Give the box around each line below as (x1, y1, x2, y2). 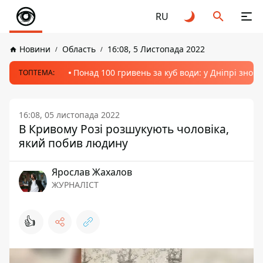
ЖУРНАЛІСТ (52, 179, 99, 190)
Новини (19, 43, 50, 55)
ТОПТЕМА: (19, 68, 55, 77)
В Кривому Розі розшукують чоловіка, (19, 121, 229, 137)
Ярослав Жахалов (52, 166, 132, 178)
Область (62, 43, 96, 55)
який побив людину (19, 135, 128, 151)
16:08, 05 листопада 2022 (19, 109, 120, 120)
